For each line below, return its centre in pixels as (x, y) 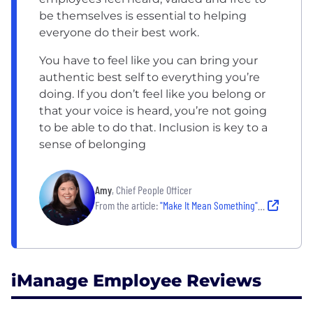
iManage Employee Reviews (136, 280)
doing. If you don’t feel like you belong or (152, 94)
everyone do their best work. (119, 32)
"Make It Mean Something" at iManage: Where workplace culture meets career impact (209, 205)
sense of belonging (93, 144)
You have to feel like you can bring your (148, 60)
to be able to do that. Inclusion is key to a (153, 127)
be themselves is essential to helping (143, 15)
